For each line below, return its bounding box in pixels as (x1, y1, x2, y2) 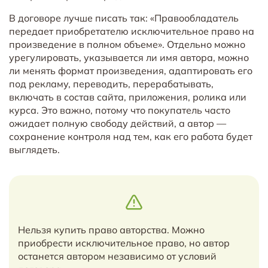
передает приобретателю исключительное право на (9, 25, 254, 37)
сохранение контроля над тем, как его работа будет (9, 130, 252, 142)
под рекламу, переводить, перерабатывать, (9, 77, 214, 90)
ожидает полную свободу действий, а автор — (9, 117, 226, 129)
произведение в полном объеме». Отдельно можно (9, 38, 245, 50)
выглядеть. (9, 143, 60, 156)
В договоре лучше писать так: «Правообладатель (9, 11, 239, 24)
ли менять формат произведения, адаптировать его (9, 64, 252, 77)
